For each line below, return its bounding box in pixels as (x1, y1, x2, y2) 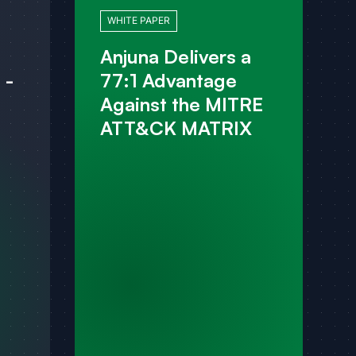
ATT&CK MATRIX (99, 115, 252, 140)
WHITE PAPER (106, 14, 170, 26)
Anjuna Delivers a (99, 44, 251, 68)
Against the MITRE (99, 91, 263, 116)
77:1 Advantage (99, 68, 237, 92)
